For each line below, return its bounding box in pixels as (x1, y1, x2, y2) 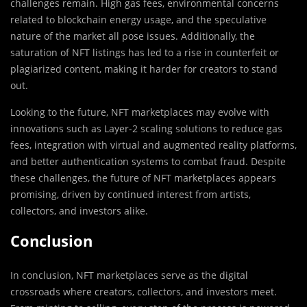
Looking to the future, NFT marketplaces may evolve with (10, 106, 269, 119)
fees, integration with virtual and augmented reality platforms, (10, 138, 297, 152)
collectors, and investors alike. (10, 204, 148, 218)
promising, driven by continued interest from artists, (10, 188, 251, 201)
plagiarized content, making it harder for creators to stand (10, 62, 278, 76)
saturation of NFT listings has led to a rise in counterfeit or (10, 46, 279, 60)
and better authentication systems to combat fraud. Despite (10, 155, 286, 169)
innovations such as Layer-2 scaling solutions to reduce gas (10, 122, 282, 136)
